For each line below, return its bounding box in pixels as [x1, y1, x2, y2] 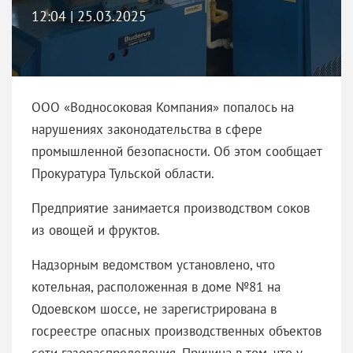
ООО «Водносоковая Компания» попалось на [32, 98, 294, 116]
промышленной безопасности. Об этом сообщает [32, 142, 321, 160]
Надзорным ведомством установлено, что [32, 255, 275, 273]
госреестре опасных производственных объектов [32, 321, 321, 340]
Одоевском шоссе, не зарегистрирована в [32, 299, 277, 318]
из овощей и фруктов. [32, 221, 163, 239]
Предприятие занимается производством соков [32, 199, 310, 217]
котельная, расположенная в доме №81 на [32, 277, 281, 295]
